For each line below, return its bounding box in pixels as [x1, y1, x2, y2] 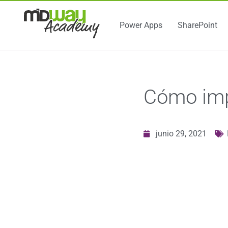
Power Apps [119, 20, 162, 31]
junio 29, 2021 [156, 129, 207, 139]
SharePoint [177, 20, 217, 31]
